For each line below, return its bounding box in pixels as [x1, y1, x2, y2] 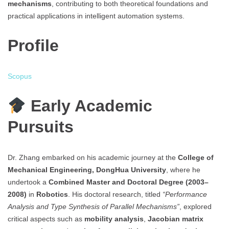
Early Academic [31, 97, 153, 116]
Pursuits [8, 118, 74, 136]
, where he [166, 166, 200, 174]
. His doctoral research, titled [68, 190, 163, 199]
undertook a [8, 178, 49, 187]
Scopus [8, 72, 32, 80]
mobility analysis [84, 215, 144, 223]
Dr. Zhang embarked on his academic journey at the [8, 153, 178, 162]
